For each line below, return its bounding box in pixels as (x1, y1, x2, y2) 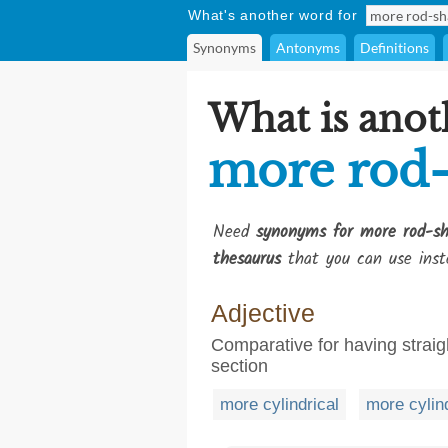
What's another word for (188, 7, 358, 23)
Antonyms (276, 39, 340, 56)
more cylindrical (220, 395, 339, 414)
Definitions (360, 39, 429, 56)
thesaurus (213, 246, 281, 273)
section (211, 356, 268, 376)
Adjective (211, 299, 315, 327)
